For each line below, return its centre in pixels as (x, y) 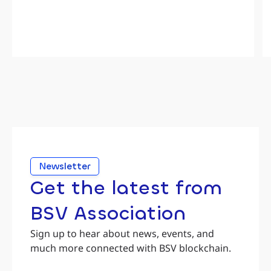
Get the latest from (126, 188)
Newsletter (65, 166)
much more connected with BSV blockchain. (131, 248)
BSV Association (108, 214)
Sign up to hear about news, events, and (122, 234)
